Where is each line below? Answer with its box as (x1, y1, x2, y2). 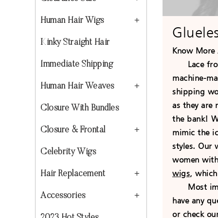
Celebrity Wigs (40, 148, 96, 157)
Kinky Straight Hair (40, 38, 110, 47)
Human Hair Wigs (40, 17, 104, 25)
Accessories (40, 192, 86, 200)
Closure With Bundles (40, 104, 119, 113)
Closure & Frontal (40, 126, 106, 135)
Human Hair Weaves (40, 82, 114, 91)
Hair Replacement (40, 170, 105, 179)
